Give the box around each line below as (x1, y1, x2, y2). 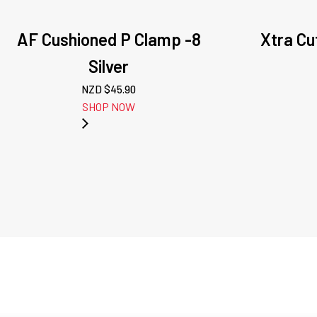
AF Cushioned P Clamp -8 (16, 29, 201, 50)
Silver (88, 56, 129, 76)
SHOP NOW (82, 100, 136, 113)
